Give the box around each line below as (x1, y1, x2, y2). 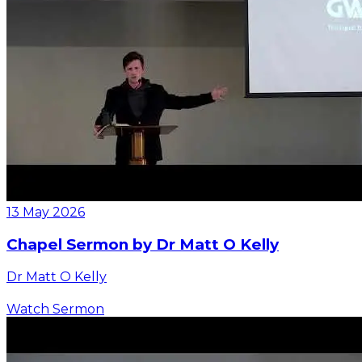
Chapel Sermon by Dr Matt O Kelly (6, 235, 279, 255)
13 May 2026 (6, 204, 85, 221)
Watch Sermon (6, 301, 104, 317)
